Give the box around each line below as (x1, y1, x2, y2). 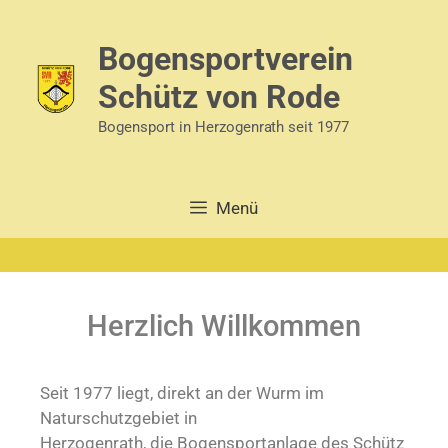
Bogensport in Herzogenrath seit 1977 (97, 118, 350, 136)
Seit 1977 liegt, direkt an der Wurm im (40, 383, 324, 403)
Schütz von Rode (97, 78, 340, 116)
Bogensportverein (97, 40, 353, 78)
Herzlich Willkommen (87, 309, 361, 343)
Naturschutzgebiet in (40, 408, 197, 428)
